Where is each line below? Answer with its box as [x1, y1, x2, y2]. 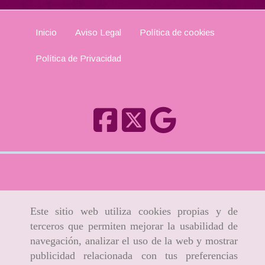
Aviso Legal [75, 27, 121, 38]
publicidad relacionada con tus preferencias [30, 250, 238, 262]
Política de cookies [140, 27, 215, 38]
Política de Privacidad [35, 53, 121, 64]
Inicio [35, 27, 57, 38]
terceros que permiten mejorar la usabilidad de [30, 220, 238, 232]
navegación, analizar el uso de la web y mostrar [30, 235, 238, 247]
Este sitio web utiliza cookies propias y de [30, 205, 238, 218]
